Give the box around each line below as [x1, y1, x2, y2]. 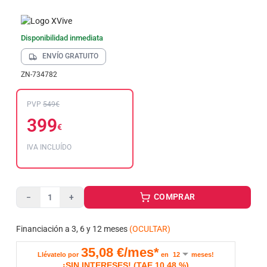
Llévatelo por [38, 251, 79, 258]
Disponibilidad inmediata [21, 33, 103, 42]
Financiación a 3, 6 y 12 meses [16, 224, 128, 234]
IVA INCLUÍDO [27, 143, 72, 151]
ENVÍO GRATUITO [41, 52, 98, 60]
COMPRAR [151, 192, 195, 201]
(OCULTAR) [129, 224, 170, 234]
